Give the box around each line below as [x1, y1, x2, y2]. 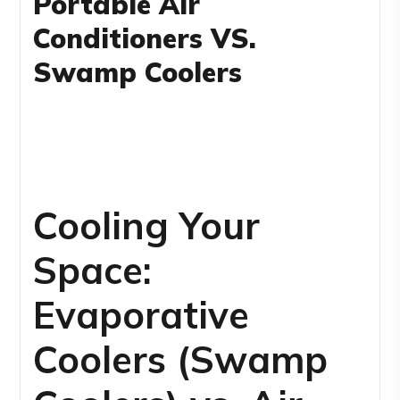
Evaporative [33, 291, 250, 339]
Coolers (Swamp [33, 336, 329, 384]
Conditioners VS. [33, 21, 257, 55]
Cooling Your [33, 202, 261, 250]
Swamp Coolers [33, 54, 243, 89]
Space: [33, 246, 153, 295]
